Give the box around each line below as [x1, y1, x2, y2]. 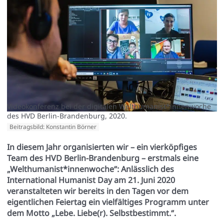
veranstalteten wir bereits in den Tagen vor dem [6, 185, 188, 196]
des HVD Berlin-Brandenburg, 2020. [6, 110, 127, 120]
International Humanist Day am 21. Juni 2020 [6, 174, 175, 185]
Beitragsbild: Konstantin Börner [9, 122, 96, 131]
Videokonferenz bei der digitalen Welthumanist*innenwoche [6, 101, 211, 111]
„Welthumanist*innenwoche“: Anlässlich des [6, 163, 174, 174]
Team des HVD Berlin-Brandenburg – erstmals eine [6, 152, 198, 163]
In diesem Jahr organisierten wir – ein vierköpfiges [6, 141, 197, 152]
